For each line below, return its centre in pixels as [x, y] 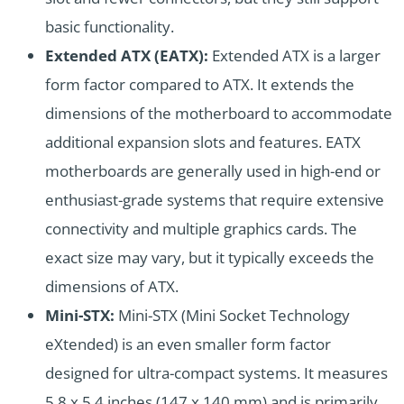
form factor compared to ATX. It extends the [200, 85]
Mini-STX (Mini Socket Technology [232, 316]
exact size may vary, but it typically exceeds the [210, 258]
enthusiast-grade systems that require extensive [215, 200]
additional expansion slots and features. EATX [203, 142]
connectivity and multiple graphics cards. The [201, 229]
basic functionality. [110, 27]
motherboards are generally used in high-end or [213, 171]
